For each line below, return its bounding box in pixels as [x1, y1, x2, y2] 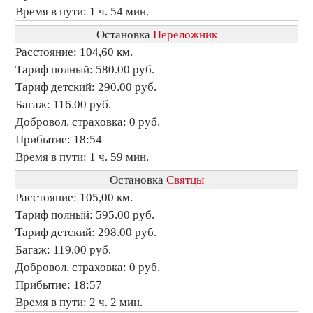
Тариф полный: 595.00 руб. [15, 208, 154, 221]
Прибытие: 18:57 [15, 278, 102, 291]
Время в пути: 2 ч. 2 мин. [15, 296, 143, 309]
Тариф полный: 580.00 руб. [15, 63, 154, 76]
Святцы [166, 173, 204, 187]
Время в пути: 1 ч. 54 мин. [15, 5, 149, 18]
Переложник [152, 28, 217, 41]
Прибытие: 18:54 [15, 133, 102, 146]
